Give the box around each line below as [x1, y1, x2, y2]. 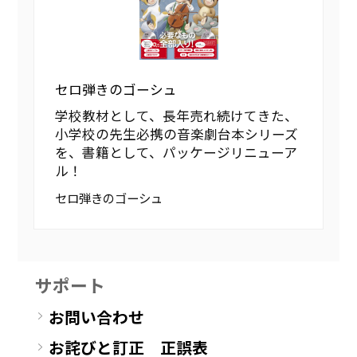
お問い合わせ [49, 304, 145, 328]
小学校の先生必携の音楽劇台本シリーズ [55, 124, 299, 143]
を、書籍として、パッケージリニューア [55, 142, 298, 162]
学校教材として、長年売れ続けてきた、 [55, 105, 299, 125]
